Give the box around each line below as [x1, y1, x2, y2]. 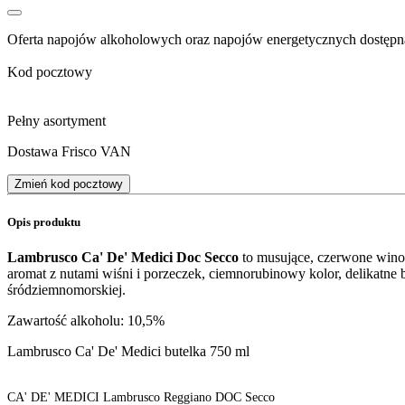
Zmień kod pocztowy [14, 176, 123, 191]
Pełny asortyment [7, 112, 106, 128]
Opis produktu [7, 215, 80, 230]
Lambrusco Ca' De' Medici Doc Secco [7, 250, 239, 266]
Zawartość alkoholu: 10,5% [7, 313, 165, 329]
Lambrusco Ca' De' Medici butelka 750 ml [7, 344, 250, 360]
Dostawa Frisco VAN [7, 143, 131, 159]
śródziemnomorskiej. [7, 282, 126, 298]
